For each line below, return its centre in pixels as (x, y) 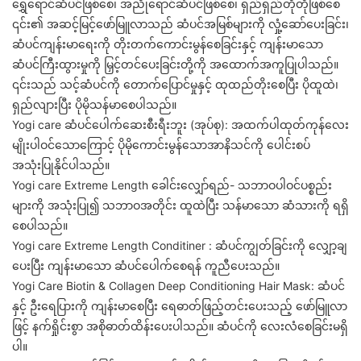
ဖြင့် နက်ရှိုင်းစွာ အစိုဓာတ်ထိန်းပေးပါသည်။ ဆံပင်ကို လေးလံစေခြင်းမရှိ (180, 326)
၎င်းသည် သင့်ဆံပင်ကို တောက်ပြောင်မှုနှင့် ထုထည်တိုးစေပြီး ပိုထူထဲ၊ (175, 85)
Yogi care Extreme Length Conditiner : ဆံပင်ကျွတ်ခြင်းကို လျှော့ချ (180, 246)
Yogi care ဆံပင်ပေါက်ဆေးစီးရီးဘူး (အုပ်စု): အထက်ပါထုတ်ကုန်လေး (180, 125)
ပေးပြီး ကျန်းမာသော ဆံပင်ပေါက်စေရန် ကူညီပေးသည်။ (146, 266)
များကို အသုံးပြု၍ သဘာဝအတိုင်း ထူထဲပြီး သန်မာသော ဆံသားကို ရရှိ (180, 205)
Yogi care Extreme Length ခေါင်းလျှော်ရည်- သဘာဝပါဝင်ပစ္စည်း (172, 185)
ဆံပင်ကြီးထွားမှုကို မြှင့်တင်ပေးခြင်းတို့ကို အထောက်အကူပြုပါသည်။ (175, 64)
